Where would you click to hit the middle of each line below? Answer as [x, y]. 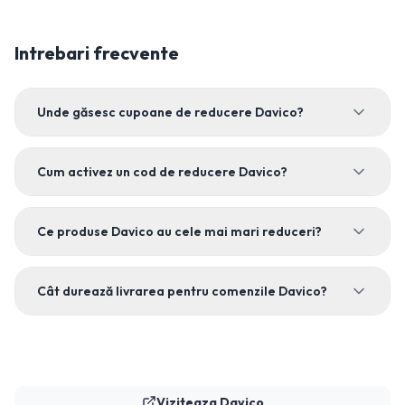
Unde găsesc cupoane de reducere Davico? [170, 112]
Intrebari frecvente [97, 53]
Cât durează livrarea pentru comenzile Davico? [182, 291]
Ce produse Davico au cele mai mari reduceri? [179, 231]
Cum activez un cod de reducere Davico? [162, 172]
